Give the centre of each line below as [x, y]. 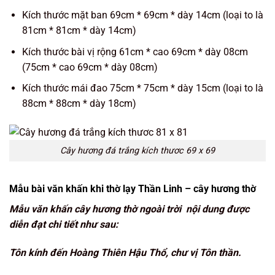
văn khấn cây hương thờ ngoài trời [107, 209]
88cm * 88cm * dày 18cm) [79, 104]
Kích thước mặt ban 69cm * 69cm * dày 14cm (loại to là [142, 15]
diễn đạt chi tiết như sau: [64, 224]
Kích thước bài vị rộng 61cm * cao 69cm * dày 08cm [135, 52]
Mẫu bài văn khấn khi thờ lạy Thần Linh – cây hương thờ [133, 188]
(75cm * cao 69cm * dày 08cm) [90, 67]
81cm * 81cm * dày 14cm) [79, 31]
